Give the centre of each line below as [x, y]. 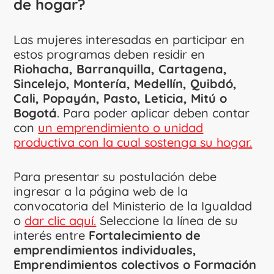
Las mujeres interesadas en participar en [129, 39]
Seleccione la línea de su [167, 220]
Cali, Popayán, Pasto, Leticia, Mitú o [120, 98]
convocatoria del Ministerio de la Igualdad [133, 206]
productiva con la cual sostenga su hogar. [133, 142]
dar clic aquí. [61, 220]
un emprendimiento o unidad [121, 127]
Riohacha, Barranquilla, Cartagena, [120, 68]
